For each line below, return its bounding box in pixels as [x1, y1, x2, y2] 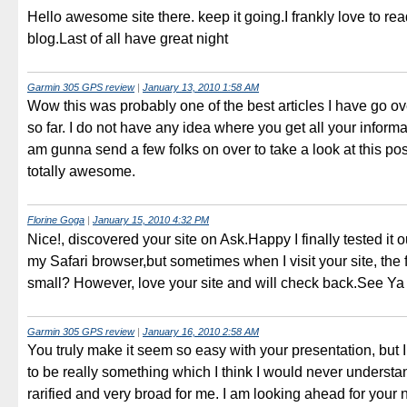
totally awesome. [27, 164, 135, 180]
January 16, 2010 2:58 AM [143, 325, 259, 337]
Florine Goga [27, 214, 84, 226]
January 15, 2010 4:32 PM [93, 214, 209, 226]
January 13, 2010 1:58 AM [143, 81, 259, 93]
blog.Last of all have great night [27, 30, 228, 46]
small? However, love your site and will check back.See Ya [27, 274, 404, 291]
